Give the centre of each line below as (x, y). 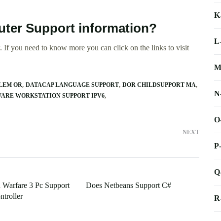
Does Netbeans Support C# (128, 185)
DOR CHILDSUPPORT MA (159, 85)
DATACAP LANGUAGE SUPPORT (72, 85)
